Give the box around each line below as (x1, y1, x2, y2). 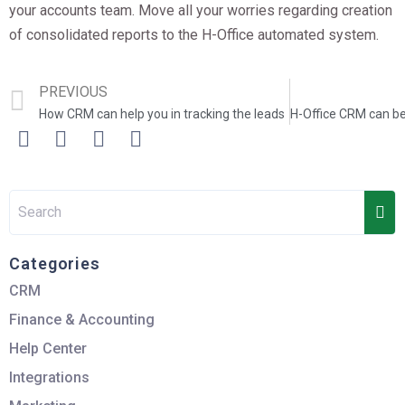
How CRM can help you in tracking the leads (39, 106, 285, 121)
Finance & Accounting (9, 310, 155, 328)
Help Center (9, 339, 87, 357)
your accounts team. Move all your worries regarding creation (9, 2, 392, 20)
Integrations (9, 368, 89, 386)
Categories (9, 253, 100, 273)
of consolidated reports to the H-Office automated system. (9, 26, 379, 44)
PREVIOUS (39, 82, 108, 100)
